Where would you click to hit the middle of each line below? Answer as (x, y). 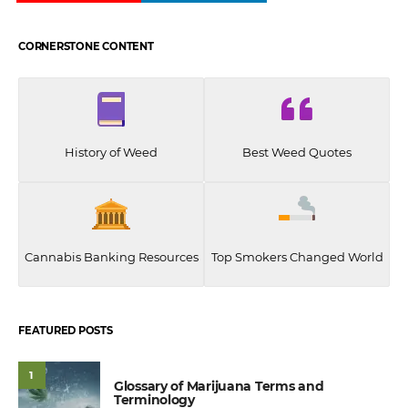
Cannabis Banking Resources (111, 257)
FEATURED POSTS (66, 331)
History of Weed (111, 153)
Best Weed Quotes (297, 153)
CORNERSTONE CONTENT (86, 47)
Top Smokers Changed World (297, 257)
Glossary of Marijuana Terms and (219, 386)
